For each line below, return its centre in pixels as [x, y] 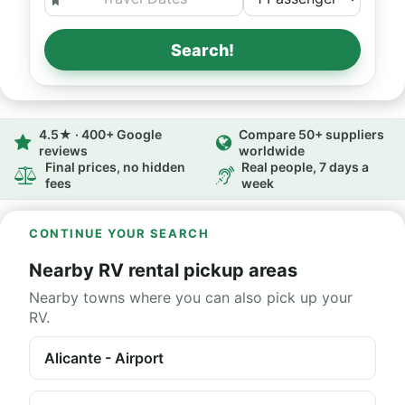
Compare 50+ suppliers [311, 134]
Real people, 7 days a [305, 167]
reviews [63, 151]
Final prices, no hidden [115, 167]
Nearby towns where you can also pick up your [191, 297]
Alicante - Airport [104, 358]
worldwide [272, 151]
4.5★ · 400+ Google [100, 134]
